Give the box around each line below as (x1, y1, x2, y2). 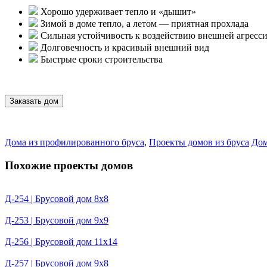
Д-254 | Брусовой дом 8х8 (5, 194, 108, 204)
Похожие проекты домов (5, 159, 133, 172)
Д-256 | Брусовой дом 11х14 (5, 237, 117, 247)
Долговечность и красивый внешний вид (38, 42, 209, 52)
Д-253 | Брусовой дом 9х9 (5, 215, 108, 226)
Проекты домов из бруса (149, 136, 249, 147)
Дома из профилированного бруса (5, 136, 144, 147)
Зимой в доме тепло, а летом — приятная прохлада (38, 18, 249, 29)
